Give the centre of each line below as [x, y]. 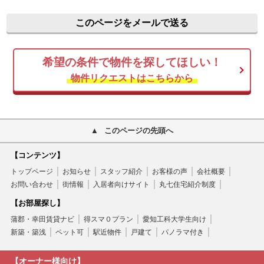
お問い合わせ [32, 184]
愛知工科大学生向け [174, 219]
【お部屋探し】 [37, 203]
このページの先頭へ [139, 130]
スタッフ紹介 [121, 171]
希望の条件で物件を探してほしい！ [132, 62]
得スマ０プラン [108, 219]
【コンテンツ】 [37, 155]
